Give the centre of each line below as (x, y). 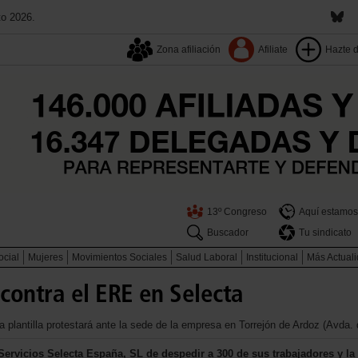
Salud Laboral (207, 257)
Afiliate (273, 50)
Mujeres (46, 257)
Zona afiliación (189, 50)
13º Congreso (237, 212)
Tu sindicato (325, 233)
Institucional (272, 257)
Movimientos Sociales (119, 257)
